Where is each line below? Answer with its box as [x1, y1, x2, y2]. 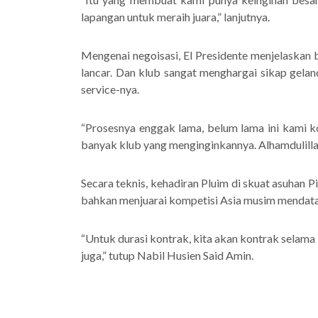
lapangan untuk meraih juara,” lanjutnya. [81, 10, 270, 23]
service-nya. [81, 82, 139, 96]
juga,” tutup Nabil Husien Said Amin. [81, 248, 256, 262]
